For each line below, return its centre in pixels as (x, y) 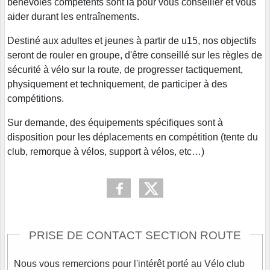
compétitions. (36, 98)
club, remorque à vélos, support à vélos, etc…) (106, 151)
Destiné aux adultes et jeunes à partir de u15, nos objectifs (132, 40)
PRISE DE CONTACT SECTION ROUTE (135, 235)
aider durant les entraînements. (73, 16)
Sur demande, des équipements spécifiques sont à (115, 122)
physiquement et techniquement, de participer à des (117, 84)
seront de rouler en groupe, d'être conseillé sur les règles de (135, 55)
